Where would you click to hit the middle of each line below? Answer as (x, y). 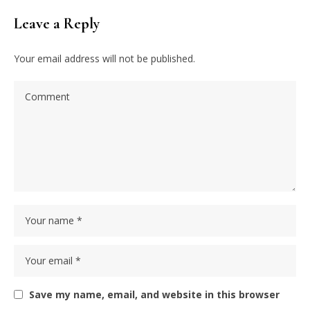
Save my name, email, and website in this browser (154, 294)
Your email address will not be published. (104, 58)
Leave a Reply (57, 23)
